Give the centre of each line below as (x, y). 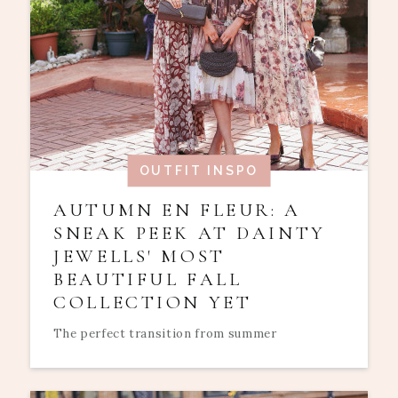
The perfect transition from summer (165, 334)
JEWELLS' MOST (139, 256)
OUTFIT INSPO (199, 171)
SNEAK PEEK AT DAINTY (190, 233)
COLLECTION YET (153, 302)
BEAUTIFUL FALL (148, 279)
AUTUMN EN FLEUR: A (177, 210)
